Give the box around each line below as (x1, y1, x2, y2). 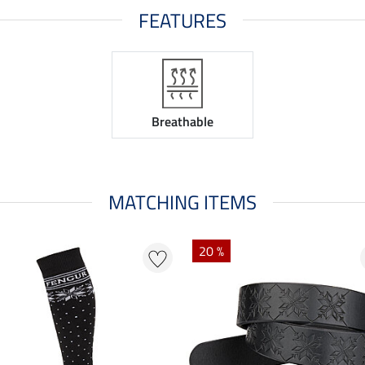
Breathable (152, 112, 213, 132)
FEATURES (139, 5, 226, 35)
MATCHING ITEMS (108, 187, 257, 218)
